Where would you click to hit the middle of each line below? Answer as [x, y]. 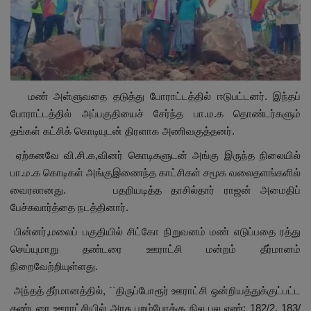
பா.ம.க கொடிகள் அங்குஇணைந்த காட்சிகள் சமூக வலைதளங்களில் [155, 173]
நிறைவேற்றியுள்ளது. [54, 267]
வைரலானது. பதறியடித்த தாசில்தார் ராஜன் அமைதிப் [155, 190]
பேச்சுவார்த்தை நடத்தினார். [69, 208]
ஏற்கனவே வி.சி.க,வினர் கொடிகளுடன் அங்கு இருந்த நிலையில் [155, 155]
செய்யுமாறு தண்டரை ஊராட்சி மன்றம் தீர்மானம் [155, 249]
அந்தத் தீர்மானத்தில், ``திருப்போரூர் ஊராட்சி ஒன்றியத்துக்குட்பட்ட [155, 291]
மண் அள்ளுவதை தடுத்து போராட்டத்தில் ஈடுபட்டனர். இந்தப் [155, 96]
